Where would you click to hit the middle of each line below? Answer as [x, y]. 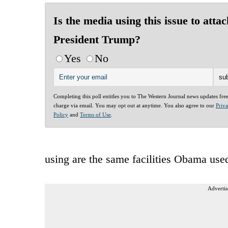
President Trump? [97, 39]
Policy [61, 114]
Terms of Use [95, 114]
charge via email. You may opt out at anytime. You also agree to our [135, 105]
